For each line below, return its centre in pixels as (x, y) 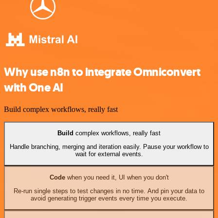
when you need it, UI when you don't (117, 177)
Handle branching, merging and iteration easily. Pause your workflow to (109, 147)
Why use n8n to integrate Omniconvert (102, 72)
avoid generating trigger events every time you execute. (109, 199)
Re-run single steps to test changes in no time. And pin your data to (109, 191)
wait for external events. (109, 154)
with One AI (34, 87)
